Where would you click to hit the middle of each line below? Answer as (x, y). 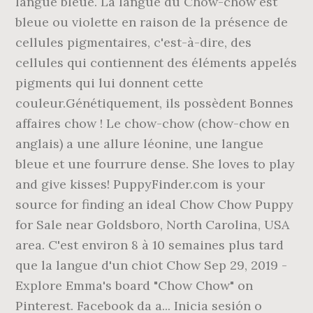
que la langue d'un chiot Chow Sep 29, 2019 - (152, 265)
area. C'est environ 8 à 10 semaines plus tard (150, 245)
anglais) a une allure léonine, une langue (140, 144)
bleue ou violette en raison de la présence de (152, 22)
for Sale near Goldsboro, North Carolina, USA (153, 225)
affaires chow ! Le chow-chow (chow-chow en (153, 123)
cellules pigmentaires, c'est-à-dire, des (134, 42)
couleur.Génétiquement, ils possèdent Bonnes (155, 103)
